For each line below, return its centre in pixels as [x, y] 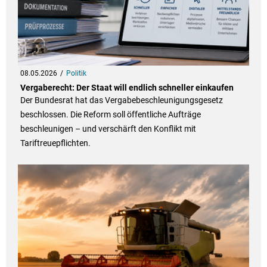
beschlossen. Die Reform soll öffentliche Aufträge [110, 115]
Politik [76, 74]
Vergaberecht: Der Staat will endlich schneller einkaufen [127, 88]
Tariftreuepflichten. [55, 143]
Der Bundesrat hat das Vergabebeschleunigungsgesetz [121, 100]
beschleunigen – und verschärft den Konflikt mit [108, 129]
